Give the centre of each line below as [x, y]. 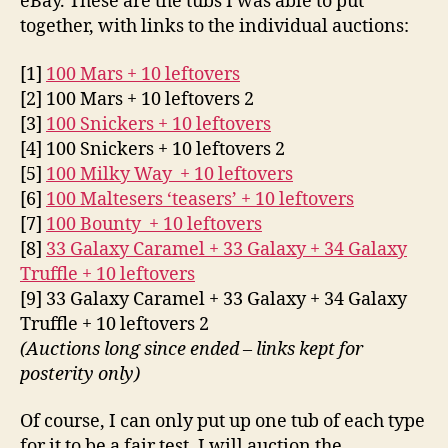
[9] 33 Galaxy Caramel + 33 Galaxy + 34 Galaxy [213, 299]
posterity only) [80, 374]
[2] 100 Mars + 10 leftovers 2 [137, 99]
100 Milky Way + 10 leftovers [169, 174]
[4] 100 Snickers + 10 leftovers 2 [152, 149]
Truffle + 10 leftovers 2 [114, 324]
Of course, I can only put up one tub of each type [222, 421]
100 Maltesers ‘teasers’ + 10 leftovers [200, 199]
